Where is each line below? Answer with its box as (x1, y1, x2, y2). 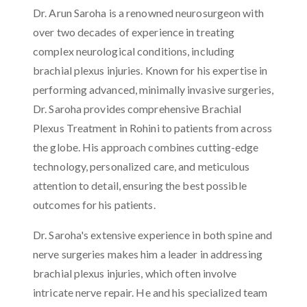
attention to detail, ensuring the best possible (33, 178, 247, 192)
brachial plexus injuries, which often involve (33, 266, 237, 280)
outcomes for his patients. (33, 197, 156, 211)
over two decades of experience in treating (33, 25, 235, 38)
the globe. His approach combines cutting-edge (33, 140, 259, 153)
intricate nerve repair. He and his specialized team (33, 285, 268, 299)
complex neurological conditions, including (33, 44, 235, 58)
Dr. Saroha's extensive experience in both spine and (33, 228, 273, 241)
